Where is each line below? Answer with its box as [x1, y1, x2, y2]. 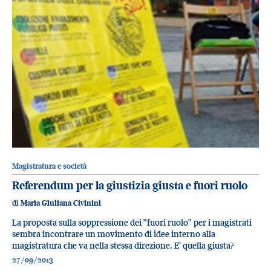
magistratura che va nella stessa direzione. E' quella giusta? [12, 240, 233, 252]
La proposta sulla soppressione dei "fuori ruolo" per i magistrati [12, 217, 252, 229]
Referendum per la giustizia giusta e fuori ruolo [12, 178, 247, 193]
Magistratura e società [12, 162, 87, 171]
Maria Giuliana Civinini [21, 198, 101, 207]
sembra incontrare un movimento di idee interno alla [12, 228, 215, 240]
